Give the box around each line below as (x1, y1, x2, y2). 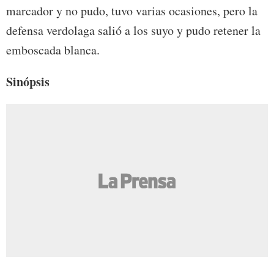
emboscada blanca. (6, 42, 100, 59)
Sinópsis (6, 73, 50, 91)
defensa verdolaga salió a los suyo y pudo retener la (6, 22, 261, 39)
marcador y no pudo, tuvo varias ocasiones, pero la (6, 2, 257, 20)
